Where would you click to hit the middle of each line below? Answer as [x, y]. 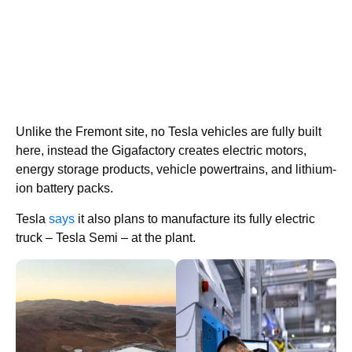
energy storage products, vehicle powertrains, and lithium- [176, 170]
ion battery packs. [64, 189]
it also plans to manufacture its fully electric [195, 219]
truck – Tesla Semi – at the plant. [107, 238]
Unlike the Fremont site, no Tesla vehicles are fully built [169, 132]
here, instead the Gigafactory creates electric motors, [161, 151]
